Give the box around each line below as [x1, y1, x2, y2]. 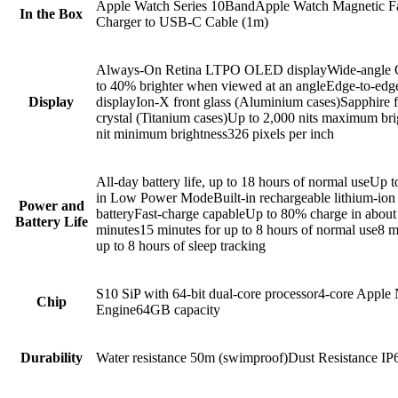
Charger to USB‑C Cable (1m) [96, 13, 268, 29]
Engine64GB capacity [96, 301, 220, 317]
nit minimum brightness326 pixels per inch [96, 125, 334, 141]
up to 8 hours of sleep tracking [96, 237, 266, 253]
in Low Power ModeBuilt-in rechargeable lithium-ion [96, 189, 395, 205]
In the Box [20, 5, 83, 21]
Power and [18, 197, 84, 213]
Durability [20, 349, 83, 365]
